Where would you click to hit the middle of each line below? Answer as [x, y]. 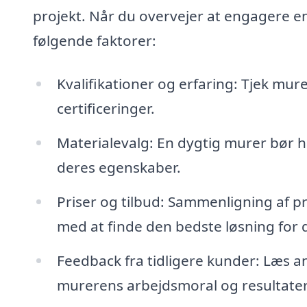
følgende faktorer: [95, 40]
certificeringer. [106, 109]
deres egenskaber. [119, 168]
